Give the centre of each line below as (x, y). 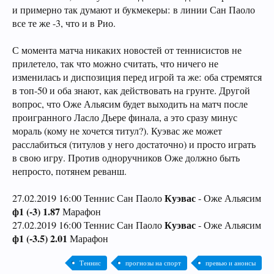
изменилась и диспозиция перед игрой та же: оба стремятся (137, 77)
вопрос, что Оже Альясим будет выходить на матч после (130, 104)
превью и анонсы (231, 263)
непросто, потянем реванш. (69, 171)
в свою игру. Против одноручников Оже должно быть (126, 158)
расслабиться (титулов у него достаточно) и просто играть (134, 144)
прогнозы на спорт (153, 263)
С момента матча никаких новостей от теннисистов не (127, 50)
